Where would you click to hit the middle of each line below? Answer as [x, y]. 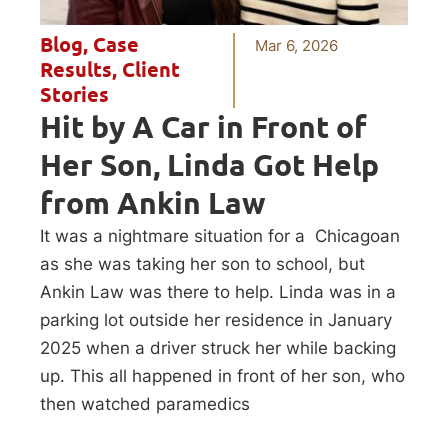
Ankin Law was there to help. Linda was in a [218, 292]
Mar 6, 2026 [297, 46]
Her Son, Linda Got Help [209, 165]
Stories [74, 95]
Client [151, 70]
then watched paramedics [145, 404]
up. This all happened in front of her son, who [222, 376]
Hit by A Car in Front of [203, 127]
